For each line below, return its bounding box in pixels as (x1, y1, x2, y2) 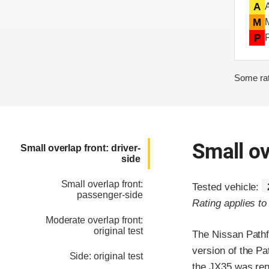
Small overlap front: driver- (20, 143, 141, 154)
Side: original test (69, 251, 143, 262)
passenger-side (77, 190, 143, 201)
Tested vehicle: (192, 181, 262, 193)
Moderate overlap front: (45, 215, 143, 226)
